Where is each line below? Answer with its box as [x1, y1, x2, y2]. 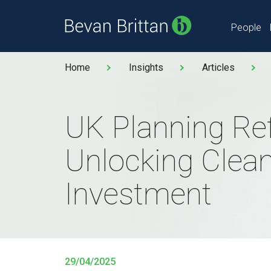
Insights [129, 62, 163, 73]
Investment [65, 177, 212, 212]
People [231, 22, 261, 33]
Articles [202, 62, 235, 73]
